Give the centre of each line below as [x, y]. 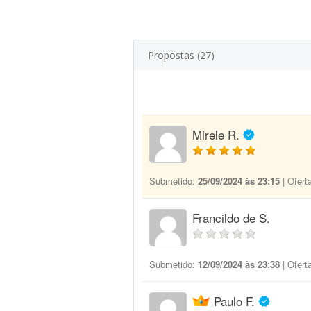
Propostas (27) [181, 55]
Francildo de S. [231, 218]
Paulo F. [234, 301]
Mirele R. [216, 134]
